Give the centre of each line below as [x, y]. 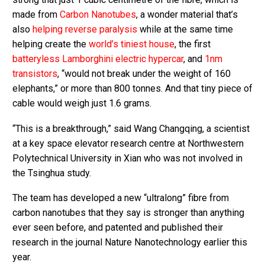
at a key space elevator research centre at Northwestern [128, 143]
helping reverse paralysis [85, 29]
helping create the [51, 44]
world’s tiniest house [132, 44]
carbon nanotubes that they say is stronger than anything [128, 213]
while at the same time [185, 29]
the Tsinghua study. [52, 173]
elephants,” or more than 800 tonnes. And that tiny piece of [132, 88]
